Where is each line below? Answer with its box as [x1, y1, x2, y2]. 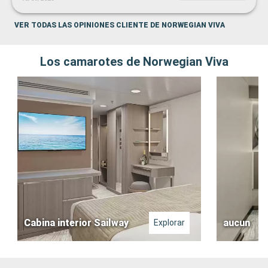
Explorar [153, 218, 185, 228]
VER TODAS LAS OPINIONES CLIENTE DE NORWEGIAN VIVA [14, 21, 225, 30]
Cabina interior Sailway [24, 217, 129, 229]
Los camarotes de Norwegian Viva [39, 54, 229, 69]
